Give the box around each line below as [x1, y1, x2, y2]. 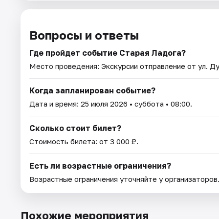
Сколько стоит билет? [29, 123, 121, 133]
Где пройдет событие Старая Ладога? [29, 48, 186, 58]
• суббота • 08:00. [128, 99, 192, 109]
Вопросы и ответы [29, 28, 139, 43]
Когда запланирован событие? [29, 86, 155, 96]
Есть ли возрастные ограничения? [29, 161, 171, 171]
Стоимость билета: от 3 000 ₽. [29, 137, 138, 146]
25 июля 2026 [81, 99, 128, 109]
